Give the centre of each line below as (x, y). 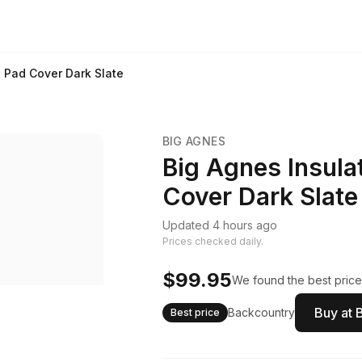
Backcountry (261, 312)
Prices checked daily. (213, 241)
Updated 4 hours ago (219, 225)
